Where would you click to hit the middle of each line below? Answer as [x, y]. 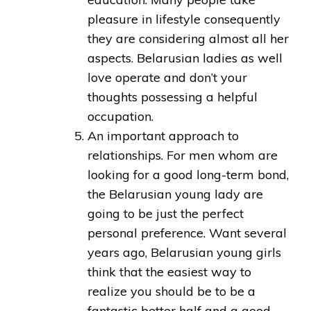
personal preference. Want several [187, 233]
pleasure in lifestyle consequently [184, 19]
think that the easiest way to [169, 272]
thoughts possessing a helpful [173, 97]
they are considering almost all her [188, 39]
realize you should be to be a [171, 292]
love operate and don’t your [167, 78]
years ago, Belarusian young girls [184, 253]
